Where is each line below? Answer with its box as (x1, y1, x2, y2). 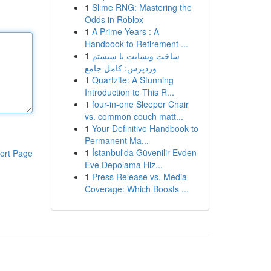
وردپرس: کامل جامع (84, 62, 157, 74)
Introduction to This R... (84, 86, 174, 98)
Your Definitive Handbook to (91, 122, 198, 134)
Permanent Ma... (84, 134, 149, 146)
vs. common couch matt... (84, 110, 183, 122)
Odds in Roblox (84, 13, 143, 25)
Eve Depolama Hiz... (84, 158, 163, 171)
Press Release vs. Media (91, 171, 187, 183)
